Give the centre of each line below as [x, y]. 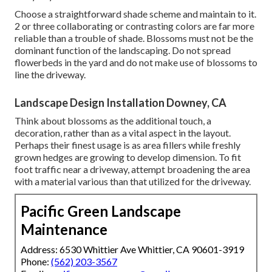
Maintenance [64, 229]
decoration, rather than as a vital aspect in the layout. [123, 132]
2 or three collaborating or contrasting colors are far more [134, 25]
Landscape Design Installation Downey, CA [121, 102]
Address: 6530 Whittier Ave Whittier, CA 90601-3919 [132, 249]
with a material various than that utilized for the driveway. [133, 181]
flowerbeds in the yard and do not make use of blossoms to [136, 62]
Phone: [36, 261]
